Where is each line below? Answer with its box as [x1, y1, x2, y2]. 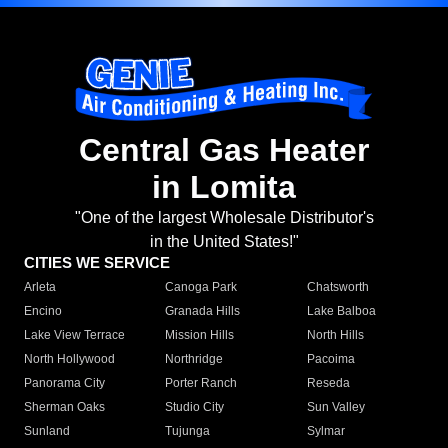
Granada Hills [165, 304, 241, 319]
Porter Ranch [165, 376, 238, 391]
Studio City [165, 400, 225, 415]
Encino [24, 304, 62, 319]
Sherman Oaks [24, 400, 105, 415]
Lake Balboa [306, 304, 376, 319]
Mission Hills [165, 328, 235, 343]
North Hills [306, 328, 364, 343]
